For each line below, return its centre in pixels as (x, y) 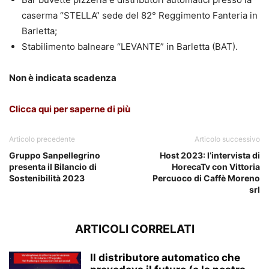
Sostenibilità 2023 (47, 178)
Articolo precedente (42, 139)
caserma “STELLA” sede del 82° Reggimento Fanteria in (140, 15)
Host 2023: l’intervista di (210, 155)
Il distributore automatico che (165, 257)
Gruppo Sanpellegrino (55, 155)
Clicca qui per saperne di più (70, 109)
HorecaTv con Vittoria (216, 166)
